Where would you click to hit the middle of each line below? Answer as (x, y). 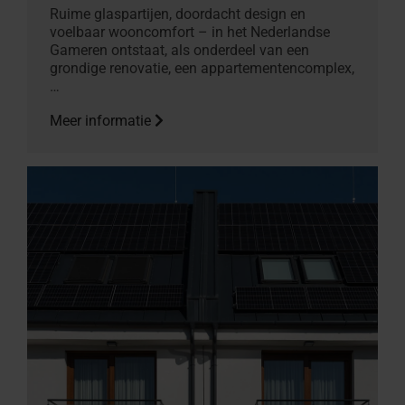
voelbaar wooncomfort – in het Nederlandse (190, 32)
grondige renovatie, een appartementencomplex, (202, 68)
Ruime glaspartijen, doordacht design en (178, 14)
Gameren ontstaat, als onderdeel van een (179, 50)
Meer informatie (102, 120)
